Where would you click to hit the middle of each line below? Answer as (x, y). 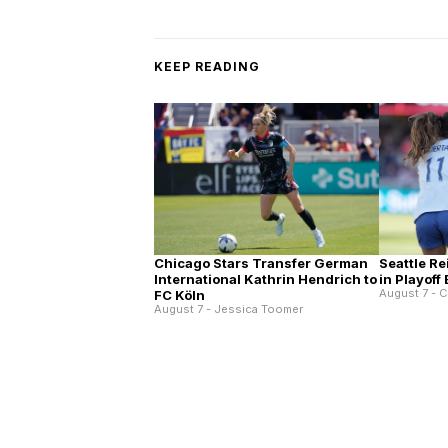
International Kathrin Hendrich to (266, 279)
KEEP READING (207, 67)
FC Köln (180, 295)
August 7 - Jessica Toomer (229, 309)
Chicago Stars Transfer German (261, 263)
